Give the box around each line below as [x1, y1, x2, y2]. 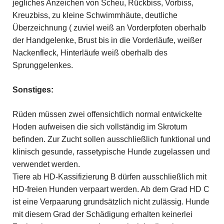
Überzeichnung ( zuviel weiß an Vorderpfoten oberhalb [12, 23, 206, 32]
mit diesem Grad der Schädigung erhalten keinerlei [12, 209, 192, 218]
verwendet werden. [12, 159, 80, 168]
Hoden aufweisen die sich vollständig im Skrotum [12, 122, 187, 131]
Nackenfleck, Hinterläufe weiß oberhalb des [12, 48, 167, 57]
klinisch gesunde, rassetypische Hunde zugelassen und [12, 147, 210, 156]
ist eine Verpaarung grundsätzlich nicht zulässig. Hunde [12, 197, 209, 206]
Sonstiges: [12, 85, 53, 94]
